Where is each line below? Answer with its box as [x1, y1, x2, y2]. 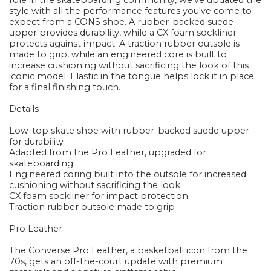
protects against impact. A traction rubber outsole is [9, 38, 240, 50]
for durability [9, 136, 64, 148]
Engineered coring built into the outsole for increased [9, 169, 247, 180]
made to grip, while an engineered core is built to [9, 49, 227, 60]
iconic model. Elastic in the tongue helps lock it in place [9, 71, 255, 82]
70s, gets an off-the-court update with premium [9, 256, 223, 267]
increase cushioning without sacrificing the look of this [9, 60, 249, 71]
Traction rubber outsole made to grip [9, 201, 175, 213]
